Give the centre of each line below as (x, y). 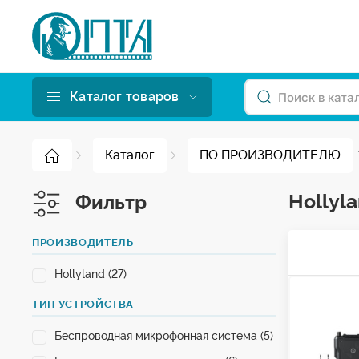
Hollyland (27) (91, 274)
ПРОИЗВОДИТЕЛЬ (83, 242)
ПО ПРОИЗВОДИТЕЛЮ (270, 155)
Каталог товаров (125, 97)
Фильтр (109, 203)
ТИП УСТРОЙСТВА (83, 304)
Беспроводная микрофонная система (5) (164, 336)
